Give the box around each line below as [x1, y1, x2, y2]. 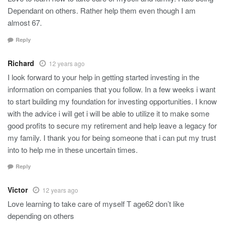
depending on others [8, 210, 74, 221]
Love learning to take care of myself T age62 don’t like [8, 198, 184, 209]
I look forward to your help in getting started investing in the [8, 71, 199, 82]
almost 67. [8, 17, 42, 28]
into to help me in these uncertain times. [8, 144, 138, 155]
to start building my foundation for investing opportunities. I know [8, 95, 217, 106]
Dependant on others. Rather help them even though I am [8, 5, 196, 16]
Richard [8, 58, 34, 68]
